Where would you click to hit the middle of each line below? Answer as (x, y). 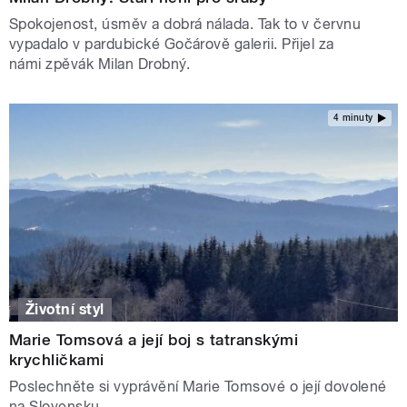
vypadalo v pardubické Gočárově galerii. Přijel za (172, 44)
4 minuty (353, 118)
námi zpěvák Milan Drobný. (102, 64)
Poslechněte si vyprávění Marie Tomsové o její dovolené (198, 386)
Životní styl (65, 309)
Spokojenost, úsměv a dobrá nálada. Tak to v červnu (185, 24)
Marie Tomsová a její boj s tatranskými (154, 339)
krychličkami (57, 359)
